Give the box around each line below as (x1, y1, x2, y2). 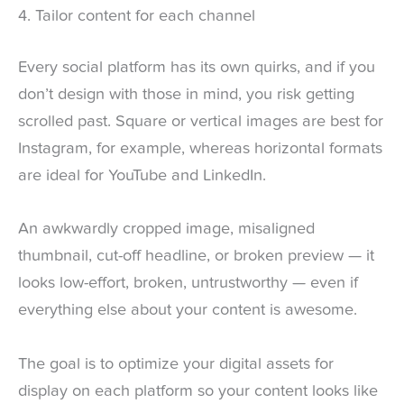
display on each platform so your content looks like (18, 382, 378, 399)
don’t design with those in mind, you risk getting (18, 87, 354, 104)
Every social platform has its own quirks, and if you (18, 60, 375, 77)
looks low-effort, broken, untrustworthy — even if (18, 275, 358, 292)
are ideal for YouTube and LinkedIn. (18, 168, 266, 185)
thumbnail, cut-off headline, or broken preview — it (18, 248, 374, 265)
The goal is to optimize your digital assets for (18, 355, 334, 372)
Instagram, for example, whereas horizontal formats (18, 141, 382, 158)
